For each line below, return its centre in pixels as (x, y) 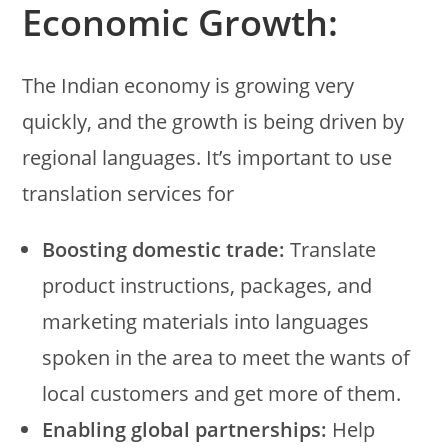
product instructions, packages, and (207, 285)
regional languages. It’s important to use (207, 157)
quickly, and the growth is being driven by (213, 121)
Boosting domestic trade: (164, 249)
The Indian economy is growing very (188, 85)
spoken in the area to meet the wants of (226, 357)
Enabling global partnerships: (185, 429)
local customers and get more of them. (222, 393)
